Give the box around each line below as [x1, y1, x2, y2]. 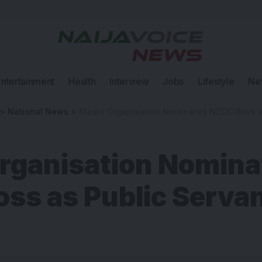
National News [8, 106, 68, 116]
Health [68, 75, 96, 87]
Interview [109, 75, 149, 87]
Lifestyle [198, 75, 235, 87]
